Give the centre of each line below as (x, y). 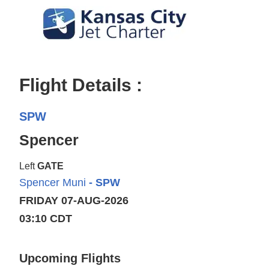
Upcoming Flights (70, 258)
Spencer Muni (53, 183)
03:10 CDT (46, 219)
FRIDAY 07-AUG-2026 (74, 201)
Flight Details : (81, 85)
